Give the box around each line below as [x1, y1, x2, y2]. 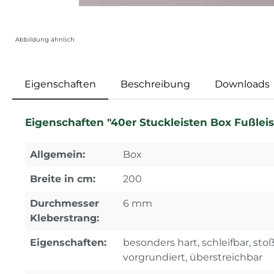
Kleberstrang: [30, 212, 99, 224]
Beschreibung [120, 78, 190, 90]
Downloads [215, 78, 270, 90]
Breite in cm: [30, 173, 95, 185]
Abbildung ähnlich [15, 35, 75, 43]
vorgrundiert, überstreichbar [123, 251, 262, 263]
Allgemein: [30, 149, 85, 160]
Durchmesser [30, 198, 99, 209]
